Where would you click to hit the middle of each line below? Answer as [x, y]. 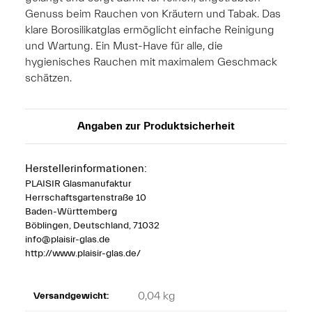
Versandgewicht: [71, 296]
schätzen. [48, 78]
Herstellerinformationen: [86, 168]
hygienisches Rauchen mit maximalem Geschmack [151, 62]
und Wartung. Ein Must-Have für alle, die [124, 46]
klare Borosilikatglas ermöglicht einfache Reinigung [150, 30]
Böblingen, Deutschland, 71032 [92, 225]
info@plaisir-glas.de [68, 239]
